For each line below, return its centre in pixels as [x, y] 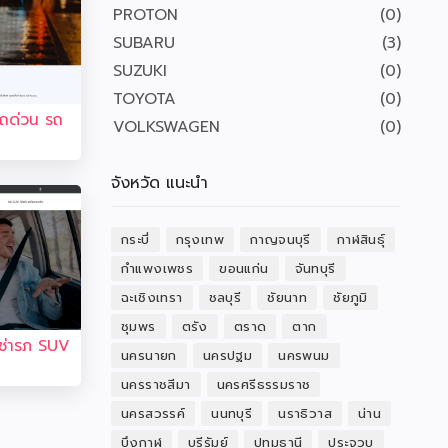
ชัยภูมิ [350, 297]
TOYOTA [144, 99]
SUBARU [144, 43]
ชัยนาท [287, 297]
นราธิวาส [305, 413]
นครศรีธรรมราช [263, 384]
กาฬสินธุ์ [361, 239]
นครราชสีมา [156, 384]
